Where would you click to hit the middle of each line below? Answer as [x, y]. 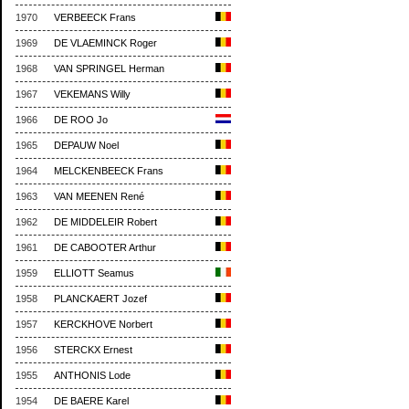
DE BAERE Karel [91, 401]
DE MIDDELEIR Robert [105, 222]
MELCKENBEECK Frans [109, 171]
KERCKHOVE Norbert [103, 325]
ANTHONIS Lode [92, 376]
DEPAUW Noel [86, 146]
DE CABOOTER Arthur [105, 248]
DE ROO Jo [81, 120]
